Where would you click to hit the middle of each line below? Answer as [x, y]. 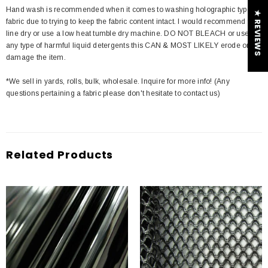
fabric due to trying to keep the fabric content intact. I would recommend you [133, 22]
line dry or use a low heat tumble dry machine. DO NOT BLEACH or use [128, 33]
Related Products [60, 155]
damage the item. [36, 57]
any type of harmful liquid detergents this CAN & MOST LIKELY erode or [128, 45]
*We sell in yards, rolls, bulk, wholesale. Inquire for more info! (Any [118, 81]
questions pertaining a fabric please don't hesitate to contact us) [113, 93]
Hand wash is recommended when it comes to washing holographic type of [133, 10]
